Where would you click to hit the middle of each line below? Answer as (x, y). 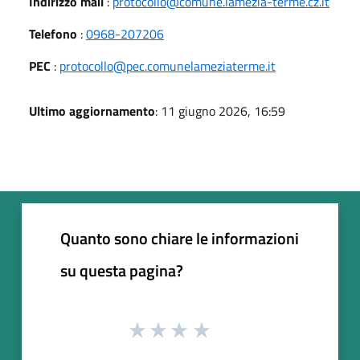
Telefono (53, 33)
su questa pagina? (122, 270)
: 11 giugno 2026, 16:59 (220, 110)
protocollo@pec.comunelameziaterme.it (168, 65)
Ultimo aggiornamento (92, 110)
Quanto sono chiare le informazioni (180, 238)
